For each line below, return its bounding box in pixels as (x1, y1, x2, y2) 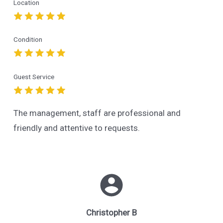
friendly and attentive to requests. (13, 123, 140, 133)
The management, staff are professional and (13, 108, 181, 118)
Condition (13, 35, 42, 44)
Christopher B (86, 208, 137, 218)
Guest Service (13, 72, 54, 81)
